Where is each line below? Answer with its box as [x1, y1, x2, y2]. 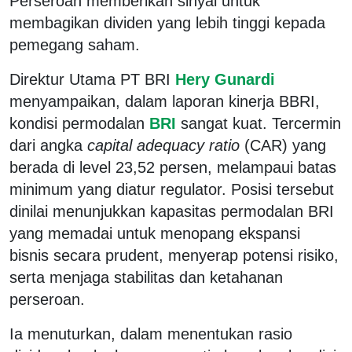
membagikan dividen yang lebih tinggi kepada [9, 13, 325, 31]
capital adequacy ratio [87, 136, 240, 154]
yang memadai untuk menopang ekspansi [9, 224, 300, 242]
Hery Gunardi [170, 70, 275, 88]
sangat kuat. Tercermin [181, 114, 341, 132]
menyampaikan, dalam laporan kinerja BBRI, [9, 92, 320, 110]
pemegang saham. [9, 35, 140, 53]
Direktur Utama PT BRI [9, 70, 170, 88]
